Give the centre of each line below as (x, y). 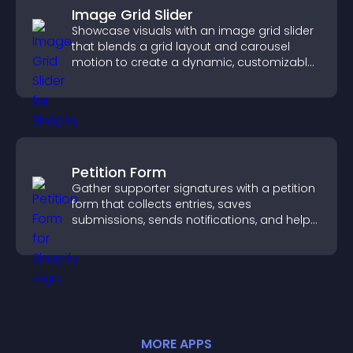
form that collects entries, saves (162, 204)
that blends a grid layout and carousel (181, 46)
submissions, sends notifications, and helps (194, 220)
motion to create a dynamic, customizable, (194, 62)
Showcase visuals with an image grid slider (193, 31)
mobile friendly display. (136, 78)
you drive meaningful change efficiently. (184, 236)
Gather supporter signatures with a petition (193, 188)
